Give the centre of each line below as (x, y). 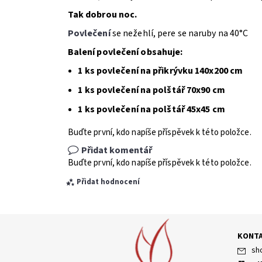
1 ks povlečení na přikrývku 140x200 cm (161, 71)
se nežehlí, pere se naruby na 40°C (180, 34)
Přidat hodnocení (108, 182)
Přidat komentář (116, 151)
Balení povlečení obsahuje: (125, 52)
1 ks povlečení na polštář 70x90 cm (151, 90)
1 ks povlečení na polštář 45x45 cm (151, 110)
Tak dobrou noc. (103, 15)
